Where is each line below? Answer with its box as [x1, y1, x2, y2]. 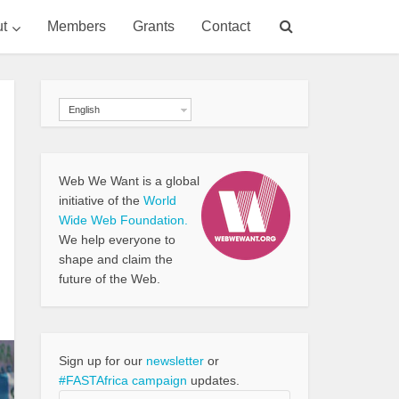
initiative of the [59, 193, 143, 208]
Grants [133, 19, 175, 34]
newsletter [146, 354, 204, 368]
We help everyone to [59, 232, 175, 247]
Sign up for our [59, 354, 146, 368]
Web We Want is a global [59, 174, 199, 188]
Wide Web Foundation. [59, 213, 188, 227]
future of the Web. [59, 272, 160, 286]
